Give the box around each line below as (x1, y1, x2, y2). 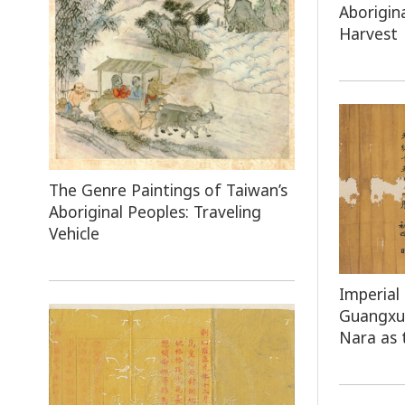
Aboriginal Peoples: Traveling (48, 200, 261, 222)
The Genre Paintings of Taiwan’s (48, 178, 287, 201)
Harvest (339, 22, 399, 44)
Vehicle (48, 221, 99, 244)
